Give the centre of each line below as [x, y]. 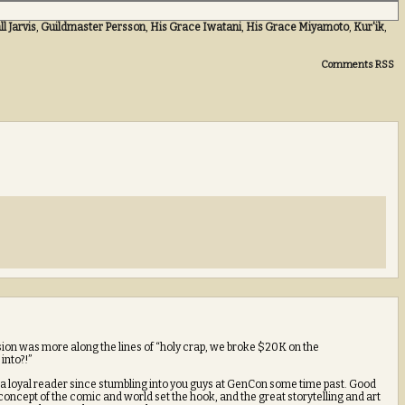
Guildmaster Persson [93, 27]
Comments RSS [358, 65]
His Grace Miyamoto [297, 27]
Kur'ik [369, 27]
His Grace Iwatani [196, 27]
